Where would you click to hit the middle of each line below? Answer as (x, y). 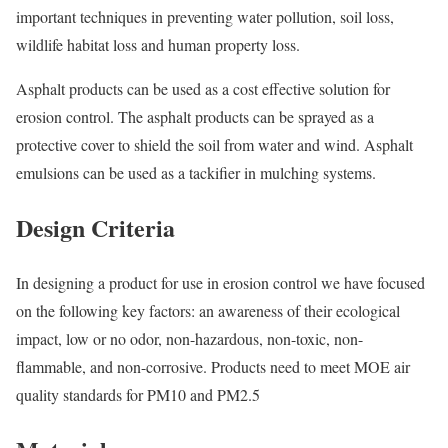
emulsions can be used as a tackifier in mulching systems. (196, 172)
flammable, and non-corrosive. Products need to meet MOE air (213, 366)
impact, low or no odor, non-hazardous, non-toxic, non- (189, 338)
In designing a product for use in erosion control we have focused (220, 282)
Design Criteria (95, 227)
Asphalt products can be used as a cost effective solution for (203, 88)
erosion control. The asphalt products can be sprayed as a (195, 116)
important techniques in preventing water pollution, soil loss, (205, 16)
